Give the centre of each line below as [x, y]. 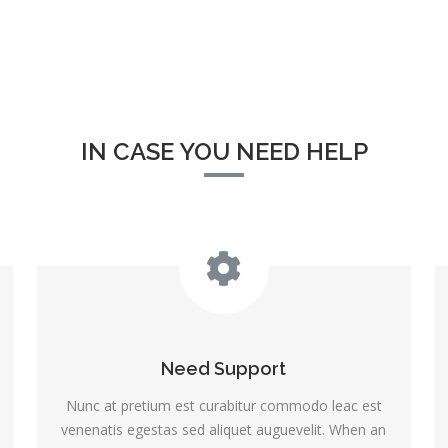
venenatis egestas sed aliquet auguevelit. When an [224, 429]
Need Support [224, 368]
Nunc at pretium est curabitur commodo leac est [223, 405]
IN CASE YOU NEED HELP [224, 151]
